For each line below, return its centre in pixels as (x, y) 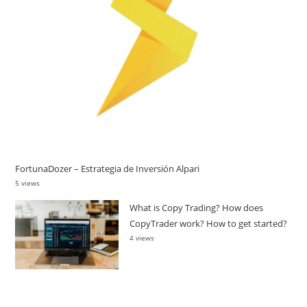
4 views (142, 238)
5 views (28, 183)
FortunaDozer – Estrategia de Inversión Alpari (108, 169)
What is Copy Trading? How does (197, 208)
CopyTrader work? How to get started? (209, 224)
